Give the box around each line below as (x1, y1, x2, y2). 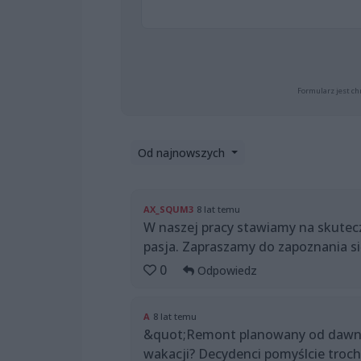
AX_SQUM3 (143, 202, 193, 215)
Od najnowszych (138, 144, 228, 160)
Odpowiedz (194, 262, 257, 278)
